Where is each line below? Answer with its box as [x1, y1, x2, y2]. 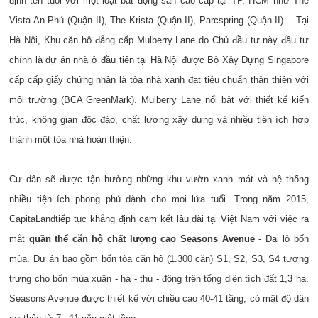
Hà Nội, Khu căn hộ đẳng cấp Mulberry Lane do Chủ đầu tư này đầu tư [9, 35, 309, 45]
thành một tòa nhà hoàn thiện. [9, 134, 132, 145]
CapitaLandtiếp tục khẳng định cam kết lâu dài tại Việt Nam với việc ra [9, 214, 309, 224]
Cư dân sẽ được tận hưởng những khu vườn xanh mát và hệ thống [9, 174, 309, 185]
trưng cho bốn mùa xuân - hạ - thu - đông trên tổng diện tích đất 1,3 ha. [9, 273, 309, 284]
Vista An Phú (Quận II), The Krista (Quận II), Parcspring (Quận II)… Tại [9, 15, 309, 26]
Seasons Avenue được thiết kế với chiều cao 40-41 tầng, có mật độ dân [9, 293, 309, 304]
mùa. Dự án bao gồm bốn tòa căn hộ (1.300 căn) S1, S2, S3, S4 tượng [9, 253, 309, 264]
